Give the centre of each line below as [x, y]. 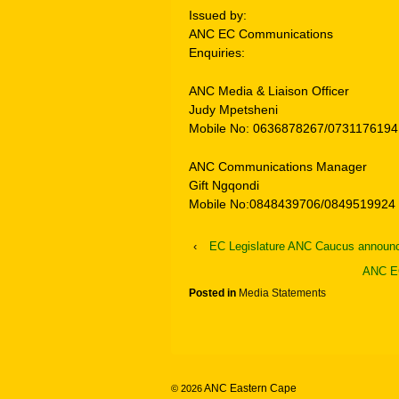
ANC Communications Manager [278, 167]
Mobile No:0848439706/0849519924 [292, 204]
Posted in [214, 293]
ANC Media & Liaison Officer [269, 91]
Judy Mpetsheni [233, 110]
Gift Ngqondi [224, 186]
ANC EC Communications [261, 33]
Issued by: [218, 15]
